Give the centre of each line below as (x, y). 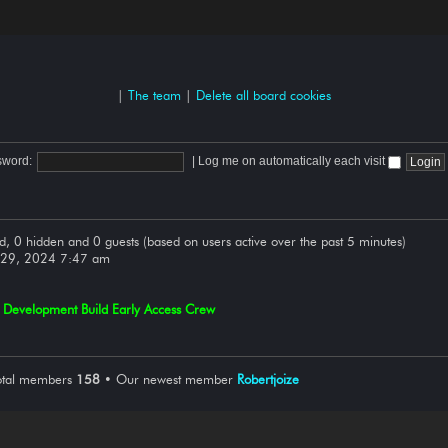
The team (154, 94)
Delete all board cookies (263, 94)
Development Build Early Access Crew (109, 309)
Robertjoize (268, 378)
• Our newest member (168, 378)
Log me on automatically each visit (292, 161)
